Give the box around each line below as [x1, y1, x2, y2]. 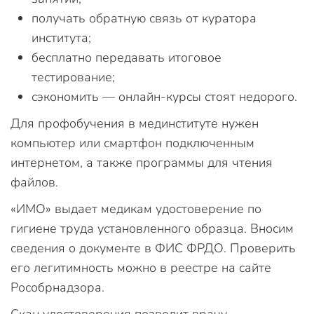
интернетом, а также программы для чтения [11, 153, 273, 171]
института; [32, 29, 91, 46]
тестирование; [32, 68, 115, 86]
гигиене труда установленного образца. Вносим [11, 219, 294, 237]
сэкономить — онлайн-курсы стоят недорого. [32, 88, 297, 105]
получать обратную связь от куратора [32, 9, 257, 27]
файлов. [11, 173, 58, 191]
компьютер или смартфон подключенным [11, 134, 254, 151]
